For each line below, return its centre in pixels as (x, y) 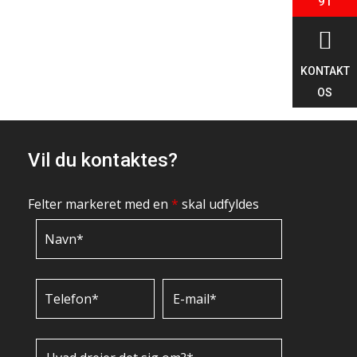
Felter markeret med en (99, 204)
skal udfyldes (218, 204)
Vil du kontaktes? (103, 160)
